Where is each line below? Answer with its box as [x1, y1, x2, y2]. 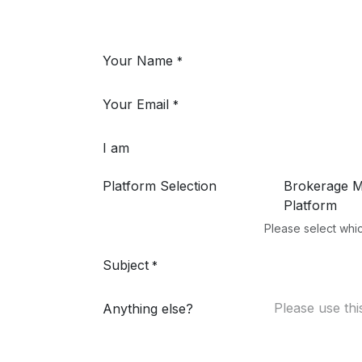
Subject [103, 257, 149, 273]
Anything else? [103, 301, 193, 317]
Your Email [103, 96, 169, 112]
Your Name [103, 53, 173, 69]
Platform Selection [103, 178, 217, 194]
